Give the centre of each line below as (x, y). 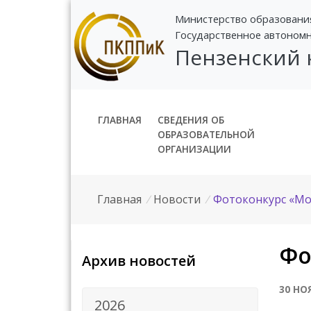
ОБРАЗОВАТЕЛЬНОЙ (206, 134)
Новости (177, 199)
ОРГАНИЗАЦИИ (194, 149)
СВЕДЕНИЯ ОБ (191, 119)
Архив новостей (139, 260)
